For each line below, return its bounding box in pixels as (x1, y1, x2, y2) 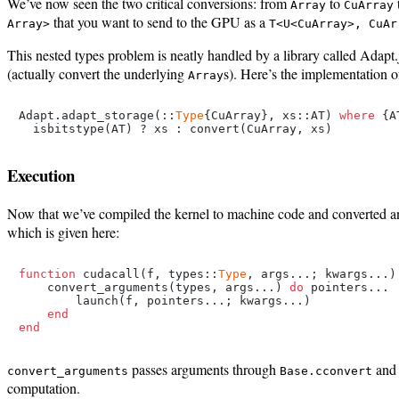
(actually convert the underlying (7, 63, 188, 83)
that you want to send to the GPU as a (50, 12, 269, 31)
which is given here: (7, 223, 119, 242)
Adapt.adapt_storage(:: (19, 108, 175, 122)
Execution (7, 163, 75, 188)
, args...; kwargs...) (247, 267, 396, 281)
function (19, 267, 76, 281)
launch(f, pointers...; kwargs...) (19, 294, 311, 308)
